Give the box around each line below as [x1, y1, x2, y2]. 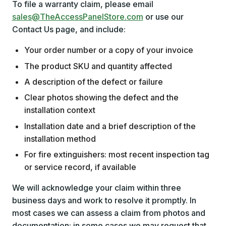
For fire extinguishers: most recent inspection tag [24, 149, 209, 160]
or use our [143, 12, 184, 22]
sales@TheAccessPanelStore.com [12, 12, 143, 22]
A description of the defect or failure [24, 77, 163, 87]
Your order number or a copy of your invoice [24, 45, 193, 55]
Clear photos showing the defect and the [24, 92, 179, 103]
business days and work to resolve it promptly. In [12, 195, 196, 206]
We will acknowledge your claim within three [12, 183, 181, 193]
